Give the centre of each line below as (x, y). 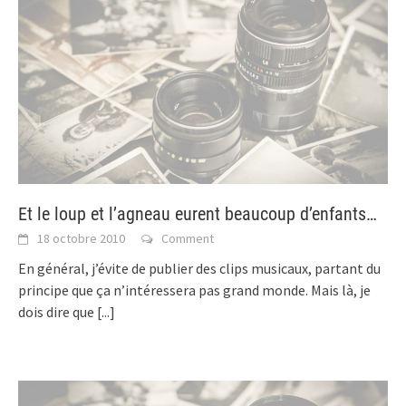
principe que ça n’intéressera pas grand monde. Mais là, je (194, 290)
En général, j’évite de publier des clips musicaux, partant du (199, 269)
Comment (188, 239)
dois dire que (58, 312)
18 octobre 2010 (81, 239)
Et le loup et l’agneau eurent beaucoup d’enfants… (198, 214)
